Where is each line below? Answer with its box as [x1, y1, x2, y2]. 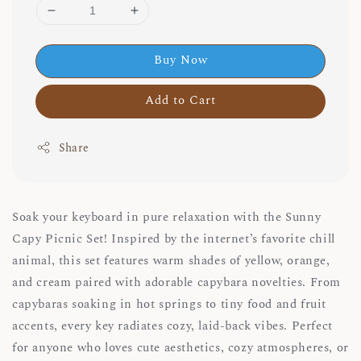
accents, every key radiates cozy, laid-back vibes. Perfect [12, 316, 333, 335]
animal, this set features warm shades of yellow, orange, [12, 251, 330, 270]
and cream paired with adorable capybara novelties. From [12, 272, 342, 292]
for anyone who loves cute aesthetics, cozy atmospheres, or [12, 338, 349, 357]
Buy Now [153, 50, 208, 69]
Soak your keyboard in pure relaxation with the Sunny [12, 207, 322, 226]
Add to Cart [145, 90, 216, 110]
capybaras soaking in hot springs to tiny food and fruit [12, 294, 327, 313]
